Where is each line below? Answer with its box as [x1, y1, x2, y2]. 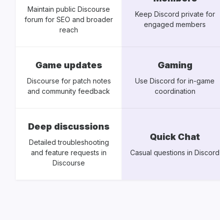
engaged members [144, 20, 206, 29]
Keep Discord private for [135, 10, 215, 19]
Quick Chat [150, 132, 200, 142]
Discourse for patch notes [27, 77, 111, 85]
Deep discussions [28, 121, 110, 132]
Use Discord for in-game [135, 77, 215, 85]
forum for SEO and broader [25, 15, 113, 24]
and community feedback [27, 87, 110, 96]
